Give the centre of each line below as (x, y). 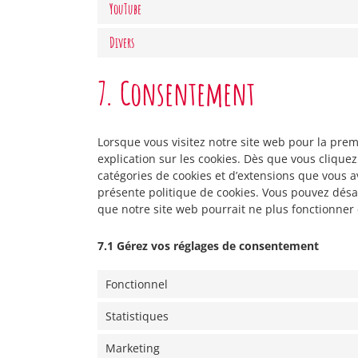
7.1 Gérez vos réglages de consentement (208, 246)
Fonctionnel (137, 284)
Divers (122, 42)
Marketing (133, 348)
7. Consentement (176, 93)
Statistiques (137, 316)
